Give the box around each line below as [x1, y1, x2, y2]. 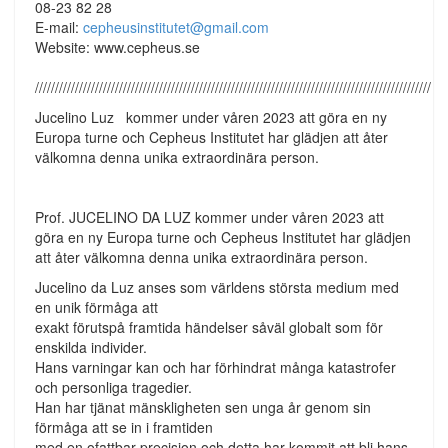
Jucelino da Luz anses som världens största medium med [35, 277, 399, 297]
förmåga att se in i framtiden [35, 417, 213, 437]
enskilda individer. [35, 337, 147, 357]
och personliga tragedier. [35, 377, 192, 397]
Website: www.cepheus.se [35, 37, 200, 57]
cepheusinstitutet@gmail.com [83, 17, 269, 37]
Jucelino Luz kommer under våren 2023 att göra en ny [35, 107, 387, 127]
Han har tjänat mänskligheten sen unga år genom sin [35, 397, 371, 417]
